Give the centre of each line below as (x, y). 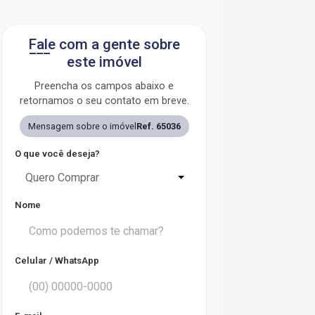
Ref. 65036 (158, 126)
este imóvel (104, 62)
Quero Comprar (62, 178)
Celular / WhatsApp (57, 261)
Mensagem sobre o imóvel (82, 126)
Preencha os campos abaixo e (104, 86)
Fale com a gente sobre (104, 44)
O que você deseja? (57, 154)
